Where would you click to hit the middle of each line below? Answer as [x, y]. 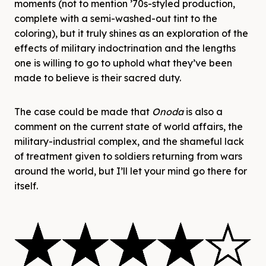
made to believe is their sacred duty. [98, 78]
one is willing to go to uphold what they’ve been [123, 63]
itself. [26, 186]
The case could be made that [83, 112]
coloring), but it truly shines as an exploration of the [131, 34]
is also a [203, 112]
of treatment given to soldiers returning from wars [128, 156]
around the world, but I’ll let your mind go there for [131, 171]
